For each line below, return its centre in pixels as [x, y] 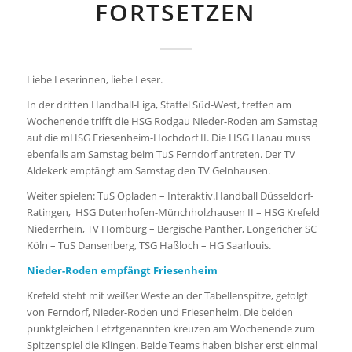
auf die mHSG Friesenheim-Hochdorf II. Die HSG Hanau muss [168, 138]
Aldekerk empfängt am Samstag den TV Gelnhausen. [148, 171]
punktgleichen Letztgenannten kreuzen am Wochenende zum [170, 329]
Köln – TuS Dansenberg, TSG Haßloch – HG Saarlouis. [148, 246]
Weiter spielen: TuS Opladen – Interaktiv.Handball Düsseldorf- [170, 196]
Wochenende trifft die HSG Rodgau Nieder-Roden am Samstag [172, 121]
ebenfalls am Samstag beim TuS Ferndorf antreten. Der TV [161, 154]
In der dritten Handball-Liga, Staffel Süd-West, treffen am [159, 105]
